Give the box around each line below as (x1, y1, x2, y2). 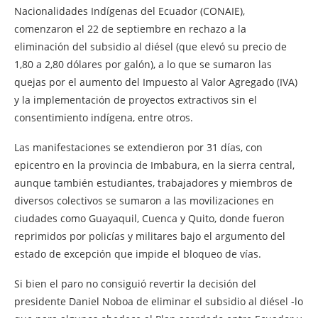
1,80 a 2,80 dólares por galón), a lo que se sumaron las (14, 57, 272, 71)
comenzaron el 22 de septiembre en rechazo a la (14, 21, 246, 35)
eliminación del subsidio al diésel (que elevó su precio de (14, 39, 287, 53)
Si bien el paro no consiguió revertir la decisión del (14, 276, 256, 290)
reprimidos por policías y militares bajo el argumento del (14, 229, 285, 243)
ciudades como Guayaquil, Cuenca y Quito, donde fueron (14, 211, 285, 225)
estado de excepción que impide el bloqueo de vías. (14, 246, 261, 261)
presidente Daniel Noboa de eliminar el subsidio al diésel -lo (14, 294, 303, 308)
